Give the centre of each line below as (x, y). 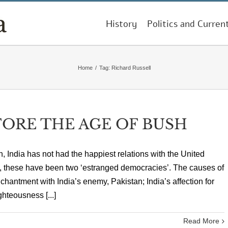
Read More (201, 221)
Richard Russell (131, 67)
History (121, 24)
